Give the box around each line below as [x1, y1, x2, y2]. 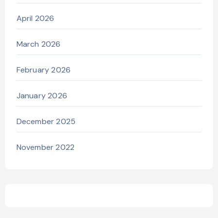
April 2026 [16, 13, 54, 23]
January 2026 [16, 90, 67, 101]
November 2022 [16, 142, 75, 152]
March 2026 [16, 38, 61, 49]
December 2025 [16, 116, 76, 127]
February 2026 [16, 64, 71, 75]
